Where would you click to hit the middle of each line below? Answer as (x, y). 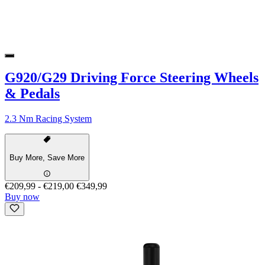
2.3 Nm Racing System (48, 119)
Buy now (22, 197)
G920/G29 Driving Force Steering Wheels (132, 78)
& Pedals (32, 94)
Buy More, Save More (47, 157)
